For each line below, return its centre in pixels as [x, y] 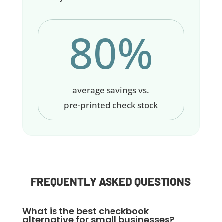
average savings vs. [111, 90]
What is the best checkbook [85, 211]
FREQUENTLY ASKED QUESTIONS [111, 182]
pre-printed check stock [111, 105]
